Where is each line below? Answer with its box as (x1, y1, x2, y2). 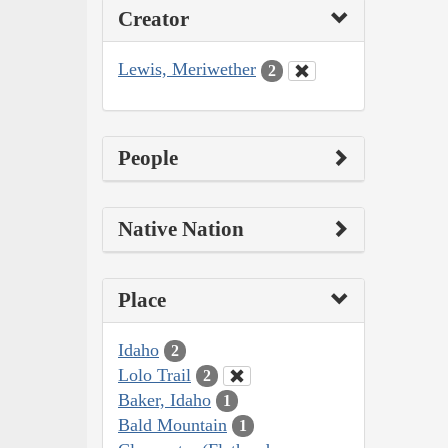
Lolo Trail (118, 364, 191, 385)
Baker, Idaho (118, 389, 211, 410)
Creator (118, 7, 189, 32)
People (118, 145, 178, 170)
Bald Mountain (118, 414, 227, 435)
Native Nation (118, 216, 244, 241)
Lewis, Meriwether (118, 59, 256, 80)
